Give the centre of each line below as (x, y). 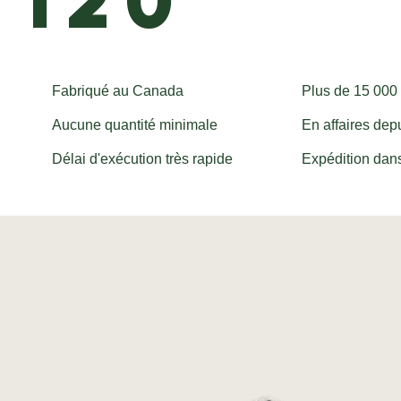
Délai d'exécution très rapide (142, 159)
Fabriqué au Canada (117, 91)
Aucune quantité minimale (134, 125)
